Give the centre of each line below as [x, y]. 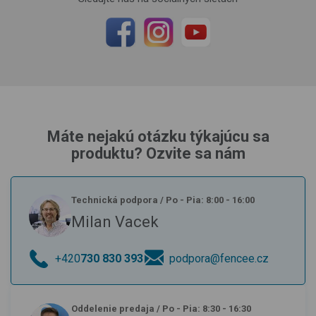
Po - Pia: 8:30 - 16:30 [207, 308]
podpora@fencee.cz [219, 258]
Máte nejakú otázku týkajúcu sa [158, 136]
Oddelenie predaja [113, 308]
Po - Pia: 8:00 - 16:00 [210, 200]
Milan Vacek [115, 221]
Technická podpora [115, 200]
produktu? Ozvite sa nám [158, 153]
